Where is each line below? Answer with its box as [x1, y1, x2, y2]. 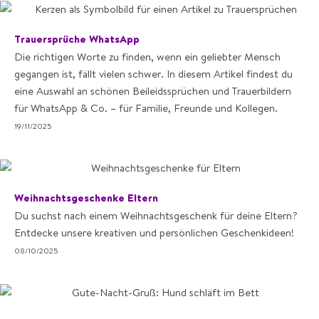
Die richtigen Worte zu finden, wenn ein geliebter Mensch [14, 50, 281, 63]
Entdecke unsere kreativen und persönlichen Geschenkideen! [14, 226, 294, 239]
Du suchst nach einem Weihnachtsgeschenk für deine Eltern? [14, 209, 298, 222]
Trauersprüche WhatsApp [14, 32, 140, 46]
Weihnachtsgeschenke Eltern [14, 191, 158, 204]
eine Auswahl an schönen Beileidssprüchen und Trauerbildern [14, 84, 291, 98]
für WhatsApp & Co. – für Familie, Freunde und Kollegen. [14, 101, 278, 115]
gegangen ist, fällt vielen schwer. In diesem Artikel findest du [14, 67, 293, 80]
